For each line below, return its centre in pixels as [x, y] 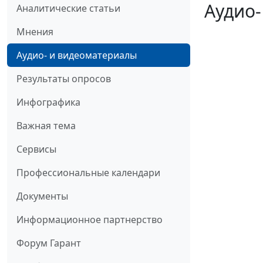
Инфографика [48, 102]
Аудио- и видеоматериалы [77, 55]
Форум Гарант [49, 243]
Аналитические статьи [68, 9]
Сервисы [36, 149]
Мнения [35, 32]
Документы [42, 196]
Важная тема [46, 126]
